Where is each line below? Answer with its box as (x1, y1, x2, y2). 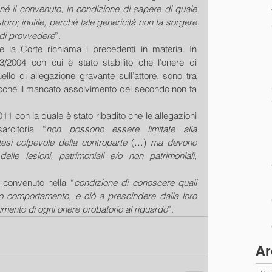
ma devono (151, 137, 197, 148)
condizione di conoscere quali (73, 177, 197, 188)
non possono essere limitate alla (46, 123, 197, 135)
